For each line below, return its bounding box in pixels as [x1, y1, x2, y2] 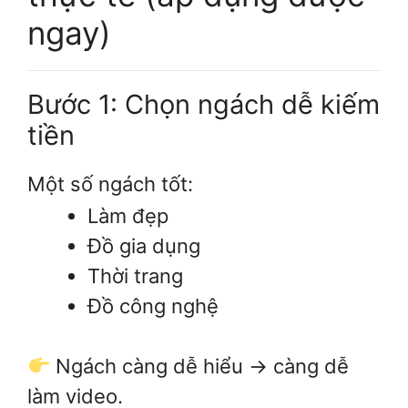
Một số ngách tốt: [27, 171, 193, 196]
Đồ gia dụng [87, 233, 200, 258]
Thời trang [87, 263, 183, 288]
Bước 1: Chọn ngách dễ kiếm [27, 87, 380, 120]
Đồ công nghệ [87, 293, 219, 318]
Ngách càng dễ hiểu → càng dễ [50, 353, 350, 378]
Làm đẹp [87, 203, 168, 228]
